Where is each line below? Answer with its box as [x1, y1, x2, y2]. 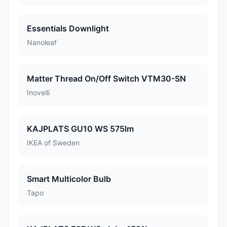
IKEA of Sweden [27, 138, 80, 147]
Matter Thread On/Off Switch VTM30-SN [27, 73, 186, 84]
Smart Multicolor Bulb [27, 174, 111, 184]
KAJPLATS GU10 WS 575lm [27, 124, 134, 134]
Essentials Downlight [27, 23, 109, 33]
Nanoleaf [27, 38, 57, 47]
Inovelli [27, 88, 50, 97]
